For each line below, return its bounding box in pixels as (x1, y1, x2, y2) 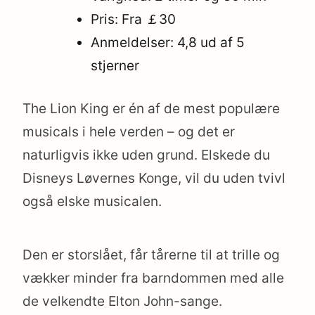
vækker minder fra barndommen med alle (22, 270, 284, 287)
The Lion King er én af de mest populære (22, 101, 280, 117)
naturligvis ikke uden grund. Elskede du (22, 147, 270, 164)
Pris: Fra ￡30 (91, 11, 176, 27)
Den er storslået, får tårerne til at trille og (22, 247, 280, 264)
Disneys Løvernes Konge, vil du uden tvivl (22, 170, 285, 187)
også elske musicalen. (22, 193, 162, 210)
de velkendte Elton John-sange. (22, 293, 222, 310)
